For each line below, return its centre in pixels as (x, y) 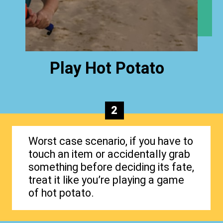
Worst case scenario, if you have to (111, 141)
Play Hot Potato (107, 68)
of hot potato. (61, 193)
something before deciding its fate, (111, 167)
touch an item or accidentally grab (109, 154)
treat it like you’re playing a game (106, 180)
